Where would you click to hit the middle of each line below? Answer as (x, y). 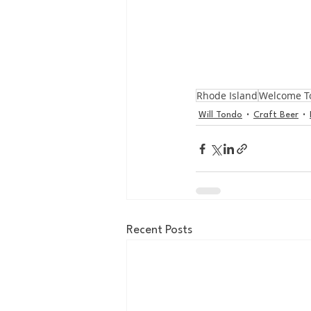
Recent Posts (159, 230)
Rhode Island (227, 95)
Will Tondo (220, 115)
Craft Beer (276, 115)
